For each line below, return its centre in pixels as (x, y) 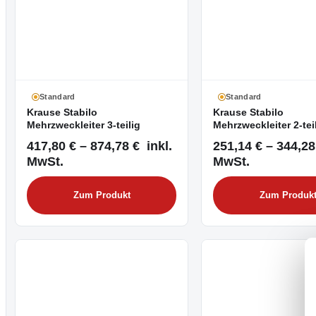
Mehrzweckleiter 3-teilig (84, 126)
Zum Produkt (102, 195)
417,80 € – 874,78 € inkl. (99, 145)
